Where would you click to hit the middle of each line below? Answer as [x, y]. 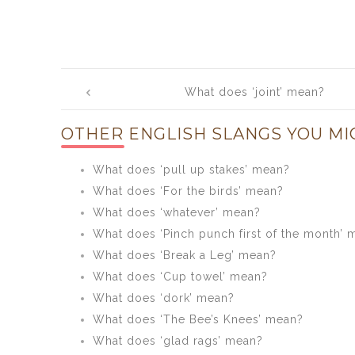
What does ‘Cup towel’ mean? [180, 277]
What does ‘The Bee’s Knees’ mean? [198, 319]
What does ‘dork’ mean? [164, 298]
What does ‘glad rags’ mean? [178, 341]
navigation [122, 98]
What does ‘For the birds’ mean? [188, 191]
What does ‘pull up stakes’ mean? [191, 170]
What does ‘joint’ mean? [255, 92]
